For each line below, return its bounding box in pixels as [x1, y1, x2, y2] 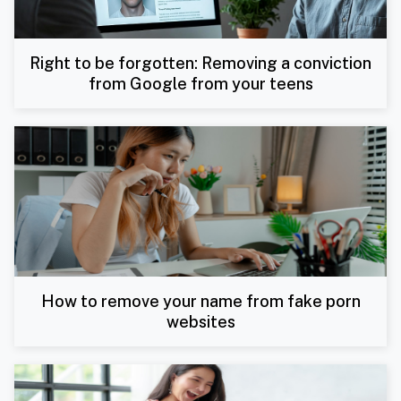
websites [166, 311, 235, 331]
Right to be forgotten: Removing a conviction [30, 54, 371, 73]
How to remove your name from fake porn [40, 291, 361, 311]
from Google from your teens [88, 74, 313, 94]
